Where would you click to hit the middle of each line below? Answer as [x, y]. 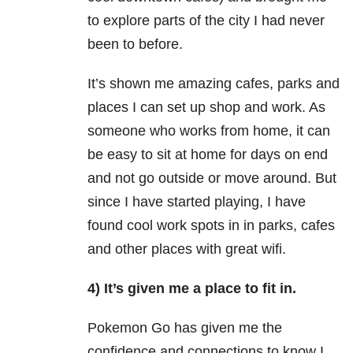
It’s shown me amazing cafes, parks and [214, 84]
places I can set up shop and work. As [206, 108]
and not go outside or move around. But [212, 178]
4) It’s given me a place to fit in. [192, 289]
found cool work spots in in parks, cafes [211, 226]
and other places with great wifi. [187, 249]
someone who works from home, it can [209, 131]
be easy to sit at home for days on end [208, 155]
